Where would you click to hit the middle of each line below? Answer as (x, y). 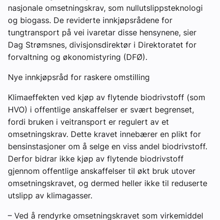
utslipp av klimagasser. (50, 196)
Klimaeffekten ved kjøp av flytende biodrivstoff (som (107, 97)
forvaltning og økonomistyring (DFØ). (78, 57)
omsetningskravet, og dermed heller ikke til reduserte (108, 183)
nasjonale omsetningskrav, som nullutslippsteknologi (105, 8)
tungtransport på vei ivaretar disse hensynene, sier (102, 33)
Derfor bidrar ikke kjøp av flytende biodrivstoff (96, 159)
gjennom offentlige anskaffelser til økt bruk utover (102, 171)
